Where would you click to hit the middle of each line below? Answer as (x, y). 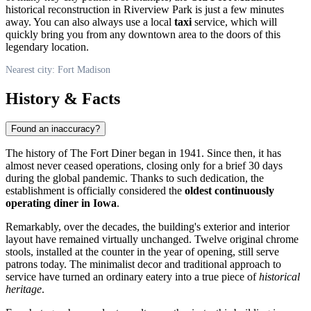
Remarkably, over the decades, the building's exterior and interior (148, 227)
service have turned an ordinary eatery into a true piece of (132, 277)
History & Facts (63, 98)
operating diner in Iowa (61, 203)
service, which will (234, 22)
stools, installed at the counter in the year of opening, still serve (142, 252)
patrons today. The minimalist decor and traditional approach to (143, 264)
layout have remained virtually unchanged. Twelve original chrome (152, 239)
